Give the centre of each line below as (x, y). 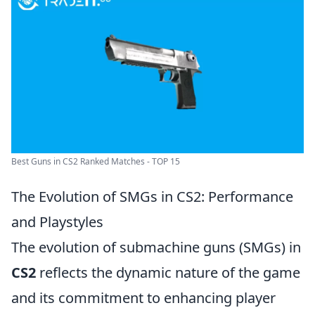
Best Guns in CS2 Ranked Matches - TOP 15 (96, 161)
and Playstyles (57, 222)
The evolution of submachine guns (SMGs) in (156, 247)
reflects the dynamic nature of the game (168, 272)
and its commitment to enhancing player (143, 298)
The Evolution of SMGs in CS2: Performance (152, 197)
